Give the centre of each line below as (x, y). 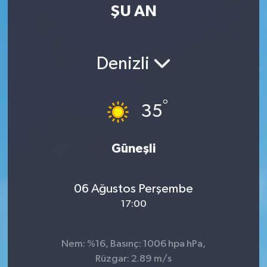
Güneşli (133, 149)
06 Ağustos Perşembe (133, 189)
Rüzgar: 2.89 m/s (133, 259)
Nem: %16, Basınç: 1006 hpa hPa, (133, 244)
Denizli (125, 64)
